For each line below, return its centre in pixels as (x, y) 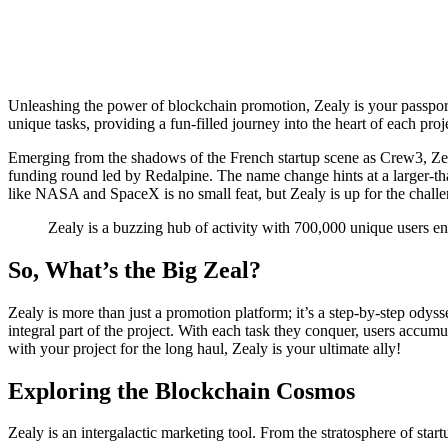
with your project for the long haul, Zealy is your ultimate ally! (204, 348)
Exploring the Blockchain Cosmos (181, 390)
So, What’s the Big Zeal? (134, 269)
